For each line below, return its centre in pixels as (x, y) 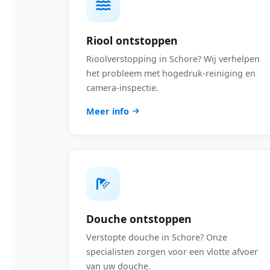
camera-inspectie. (122, 88)
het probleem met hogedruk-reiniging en (171, 73)
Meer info (108, 111)
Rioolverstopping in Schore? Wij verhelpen (173, 59)
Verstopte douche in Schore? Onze (157, 237)
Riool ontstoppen (132, 40)
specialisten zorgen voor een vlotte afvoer (172, 252)
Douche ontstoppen (139, 219)
